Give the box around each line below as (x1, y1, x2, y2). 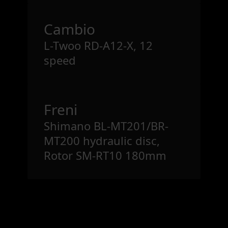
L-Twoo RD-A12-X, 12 (44, 37, 153, 53)
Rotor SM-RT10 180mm (44, 147, 167, 163)
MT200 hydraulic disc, (44, 132, 160, 148)
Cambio (44, 19, 96, 39)
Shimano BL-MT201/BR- (44, 118, 169, 133)
